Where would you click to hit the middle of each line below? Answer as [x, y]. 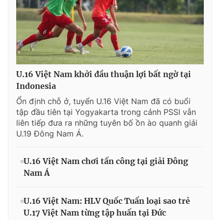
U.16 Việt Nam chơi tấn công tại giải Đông [106, 161]
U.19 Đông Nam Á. [50, 133]
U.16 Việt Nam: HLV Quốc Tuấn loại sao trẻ [107, 201]
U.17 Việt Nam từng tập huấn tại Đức [95, 212]
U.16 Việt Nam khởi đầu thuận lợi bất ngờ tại [104, 74]
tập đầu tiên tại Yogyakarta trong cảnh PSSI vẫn [106, 112]
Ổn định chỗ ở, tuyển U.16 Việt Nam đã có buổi [103, 101]
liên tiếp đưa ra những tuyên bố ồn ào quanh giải [107, 123]
